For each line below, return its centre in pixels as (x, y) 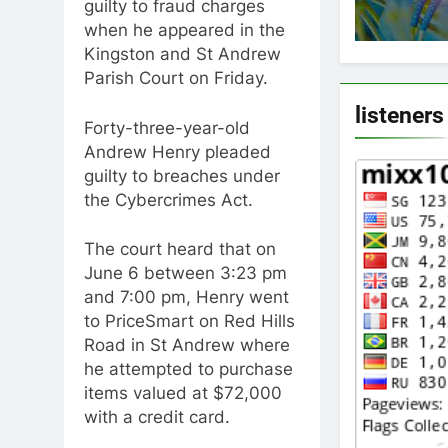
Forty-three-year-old (167, 127)
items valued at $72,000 (183, 393)
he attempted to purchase (188, 369)
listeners (399, 115)
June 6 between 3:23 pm (185, 273)
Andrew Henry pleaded (177, 151)
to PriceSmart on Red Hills (189, 321)
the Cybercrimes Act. (168, 199)
